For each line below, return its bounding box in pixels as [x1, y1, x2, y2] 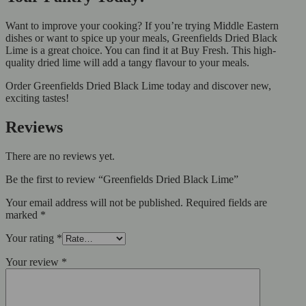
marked [5, 209, 40, 221]
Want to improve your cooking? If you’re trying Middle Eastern [5, 20, 279, 32]
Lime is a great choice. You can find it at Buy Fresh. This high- [5, 44, 276, 57]
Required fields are [186, 197, 267, 208]
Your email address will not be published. [5, 197, 183, 208]
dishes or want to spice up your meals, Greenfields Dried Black [5, 32, 277, 44]
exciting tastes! [5, 92, 69, 105]
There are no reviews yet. [5, 150, 115, 162]
